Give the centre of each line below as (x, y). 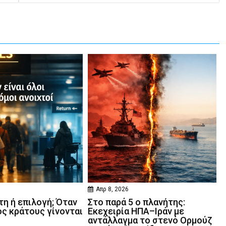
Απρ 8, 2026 (112, 189)
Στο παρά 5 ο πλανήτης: (137, 202)
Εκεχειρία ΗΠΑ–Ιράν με (136, 211)
